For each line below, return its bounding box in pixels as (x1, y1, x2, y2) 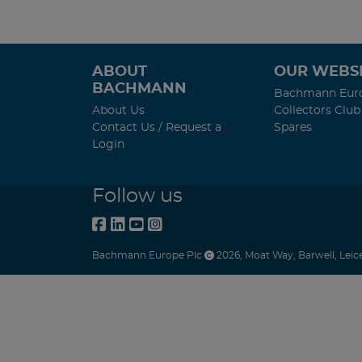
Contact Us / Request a (92, 121, 221, 134)
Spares (274, 121, 312, 134)
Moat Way (245, 250, 293, 261)
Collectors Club (274, 104, 360, 117)
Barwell (298, 250, 335, 261)
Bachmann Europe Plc (92, 250, 204, 261)
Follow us (92, 187, 183, 207)
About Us (92, 104, 145, 117)
